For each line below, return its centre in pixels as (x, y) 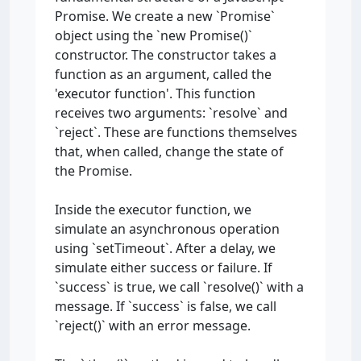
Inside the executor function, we (153, 210)
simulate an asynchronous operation (167, 229)
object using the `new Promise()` (154, 35)
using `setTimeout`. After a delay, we (165, 248)
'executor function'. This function (155, 93)
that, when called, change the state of (169, 151)
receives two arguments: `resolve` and (171, 113)
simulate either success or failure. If (164, 268)
